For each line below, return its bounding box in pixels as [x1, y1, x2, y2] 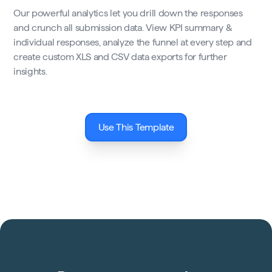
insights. [13, 66, 47, 77]
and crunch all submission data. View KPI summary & [13, 22, 233, 33]
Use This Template [98, 122, 174, 133]
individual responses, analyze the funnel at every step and [13, 37, 252, 48]
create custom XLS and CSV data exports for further [13, 52, 227, 63]
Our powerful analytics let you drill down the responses [13, 8, 243, 19]
